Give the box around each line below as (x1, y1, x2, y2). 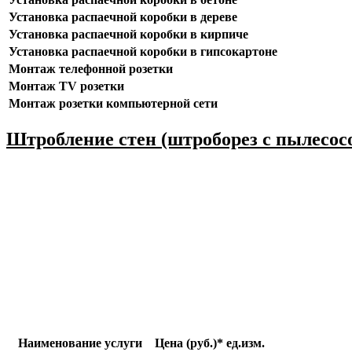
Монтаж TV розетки (8, 79, 124, 93)
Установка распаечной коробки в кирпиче (8, 27, 248, 42)
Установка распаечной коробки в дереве (8, 10, 237, 24)
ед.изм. (225, 336, 265, 350)
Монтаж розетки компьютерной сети (8, 97, 218, 111)
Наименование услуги (17, 336, 142, 350)
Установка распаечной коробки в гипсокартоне (8, 45, 277, 59)
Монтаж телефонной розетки (8, 62, 173, 76)
